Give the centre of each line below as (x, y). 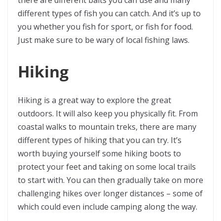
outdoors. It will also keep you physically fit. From (108, 113)
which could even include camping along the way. (109, 207)
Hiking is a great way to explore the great (94, 100)
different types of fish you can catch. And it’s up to (109, 13)
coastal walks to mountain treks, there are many (107, 127)
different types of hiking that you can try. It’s (100, 140)
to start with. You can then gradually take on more (110, 180)
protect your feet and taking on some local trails (107, 167)
